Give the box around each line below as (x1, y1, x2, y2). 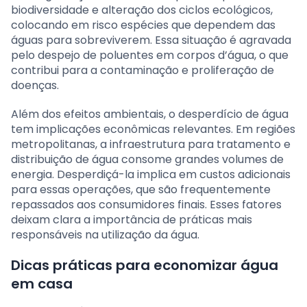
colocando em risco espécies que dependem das (11, 16, 275, 33)
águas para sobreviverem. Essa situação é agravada (11, 32, 291, 48)
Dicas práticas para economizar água (11, 255, 278, 275)
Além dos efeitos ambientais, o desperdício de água (11, 106, 288, 122)
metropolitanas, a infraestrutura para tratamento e (11, 136, 291, 152)
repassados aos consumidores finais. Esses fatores (11, 196, 282, 212)
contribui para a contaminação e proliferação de (11, 62, 274, 78)
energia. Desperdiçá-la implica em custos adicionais (11, 166, 291, 182)
